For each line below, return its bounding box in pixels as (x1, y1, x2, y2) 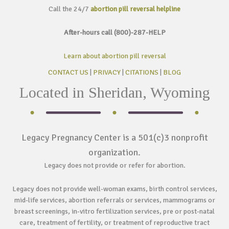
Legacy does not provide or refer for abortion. (43, 161, 186, 170)
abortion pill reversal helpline (90, 5, 180, 13)
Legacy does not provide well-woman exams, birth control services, (12, 185, 217, 193)
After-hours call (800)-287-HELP (63, 28, 166, 37)
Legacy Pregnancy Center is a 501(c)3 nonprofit (21, 132, 208, 143)
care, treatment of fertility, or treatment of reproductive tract (19, 218, 210, 227)
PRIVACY (93, 68, 121, 77)
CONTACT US (48, 68, 88, 77)
